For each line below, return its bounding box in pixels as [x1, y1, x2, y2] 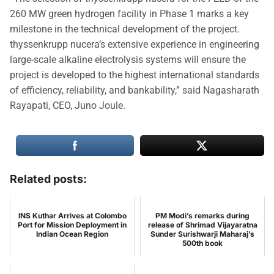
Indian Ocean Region [36, 229, 108, 239]
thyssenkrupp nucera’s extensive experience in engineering [10, 39, 259, 51]
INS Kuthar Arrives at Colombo [18, 211, 127, 221]
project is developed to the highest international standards [10, 69, 259, 81]
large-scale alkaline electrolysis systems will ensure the [10, 54, 246, 66]
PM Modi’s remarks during [155, 211, 250, 221]
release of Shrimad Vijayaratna [147, 220, 257, 230]
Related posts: [10, 172, 87, 186]
